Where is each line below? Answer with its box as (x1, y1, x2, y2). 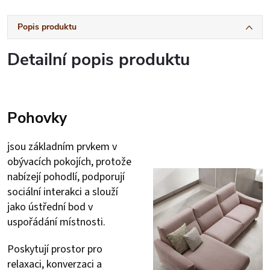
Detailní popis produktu (7, 48, 190, 71)
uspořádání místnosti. (7, 214, 105, 230)
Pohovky (7, 107, 67, 128)
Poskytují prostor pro (7, 241, 102, 257)
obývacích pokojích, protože (7, 154, 131, 169)
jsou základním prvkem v (7, 139, 117, 154)
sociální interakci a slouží (7, 184, 118, 199)
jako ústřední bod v (7, 199, 93, 215)
